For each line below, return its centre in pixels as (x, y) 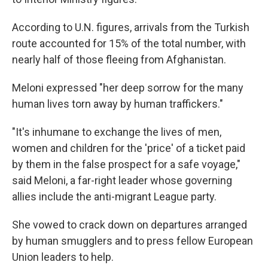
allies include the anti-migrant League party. (114, 197)
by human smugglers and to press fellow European (133, 241)
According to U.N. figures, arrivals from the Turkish (131, 28)
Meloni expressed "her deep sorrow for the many (128, 88)
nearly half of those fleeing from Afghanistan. (119, 60)
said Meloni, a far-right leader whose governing (122, 181)
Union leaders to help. (63, 257)
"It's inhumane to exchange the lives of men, (117, 132)
